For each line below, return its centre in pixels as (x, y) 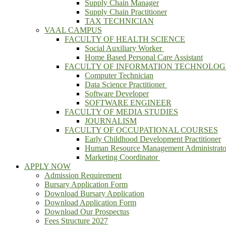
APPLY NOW (47, 166)
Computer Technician (119, 75)
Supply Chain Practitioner (126, 12)
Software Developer (117, 94)
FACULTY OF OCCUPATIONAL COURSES (141, 130)
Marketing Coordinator (122, 157)
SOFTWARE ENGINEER (128, 103)
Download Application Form (90, 203)
